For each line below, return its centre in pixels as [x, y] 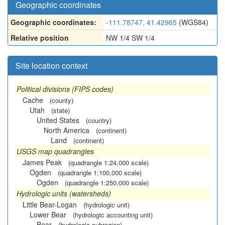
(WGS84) [193, 22]
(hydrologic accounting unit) [113, 215]
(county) [62, 100]
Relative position [40, 38]
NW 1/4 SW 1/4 [130, 38]
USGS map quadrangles [55, 151]
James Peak [42, 162]
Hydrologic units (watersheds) [64, 193]
